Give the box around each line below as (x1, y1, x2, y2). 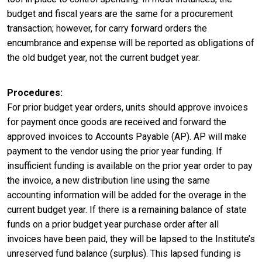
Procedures (7, 87, 60, 99)
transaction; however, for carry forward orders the (7, 22, 207, 34)
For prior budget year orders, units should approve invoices (7, 102, 248, 113)
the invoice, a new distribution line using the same (7, 175, 210, 187)
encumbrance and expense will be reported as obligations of (7, 37, 254, 49)
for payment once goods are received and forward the (7, 116, 226, 128)
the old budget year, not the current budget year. (7, 51, 200, 63)
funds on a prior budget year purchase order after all (7, 219, 219, 230)
